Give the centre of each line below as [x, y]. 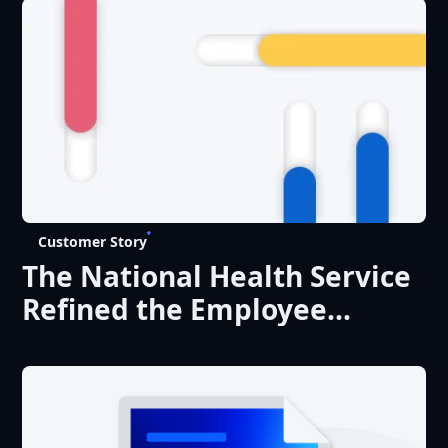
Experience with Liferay [187, 342]
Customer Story [93, 242]
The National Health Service [217, 276]
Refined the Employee [175, 309]
